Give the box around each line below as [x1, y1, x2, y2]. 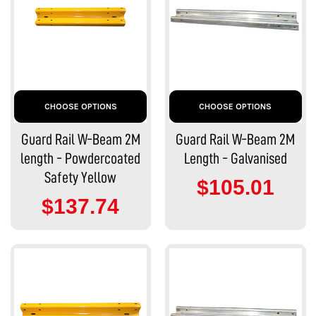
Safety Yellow [44, 169, 117, 186]
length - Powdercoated [20, 150, 141, 166]
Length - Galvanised [183, 150, 287, 166]
